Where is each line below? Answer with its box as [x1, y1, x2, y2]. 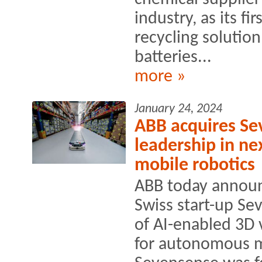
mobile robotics [135, 156, 255, 175]
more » [135, 68, 185, 85]
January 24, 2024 [135, 102, 222, 116]
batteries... [135, 49, 212, 66]
